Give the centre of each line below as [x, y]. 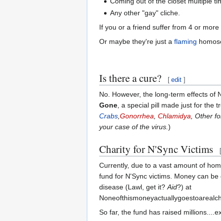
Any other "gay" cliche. [145, 13]
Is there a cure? [130, 78]
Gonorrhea [137, 116]
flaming [185, 41]
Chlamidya [174, 116]
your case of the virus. [134, 127]
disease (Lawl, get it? [133, 187]
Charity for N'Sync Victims [156, 149]
